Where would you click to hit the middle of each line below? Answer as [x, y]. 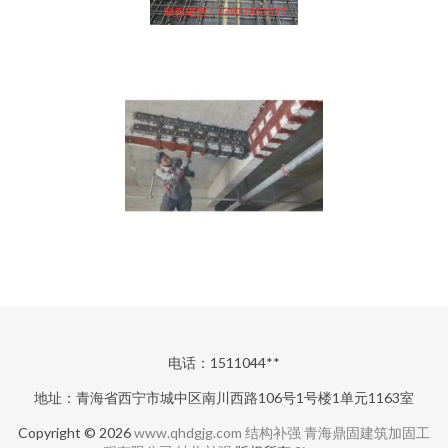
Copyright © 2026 [76, 432]
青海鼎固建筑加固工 [367, 432]
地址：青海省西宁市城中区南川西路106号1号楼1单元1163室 [224, 397]
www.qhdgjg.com [188, 432]
